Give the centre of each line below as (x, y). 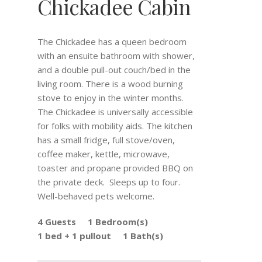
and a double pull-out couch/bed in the (114, 70)
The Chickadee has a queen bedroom (112, 42)
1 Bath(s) (143, 236)
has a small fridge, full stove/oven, (106, 140)
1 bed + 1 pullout (74, 236)
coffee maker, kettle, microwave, (104, 154)
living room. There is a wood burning (110, 84)
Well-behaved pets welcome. (96, 196)
